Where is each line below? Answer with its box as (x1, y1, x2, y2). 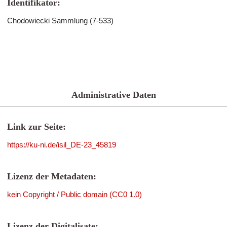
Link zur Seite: (7, 122, 66, 132)
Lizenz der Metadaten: (7, 171, 96, 181)
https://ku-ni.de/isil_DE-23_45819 (7, 140, 116, 149)
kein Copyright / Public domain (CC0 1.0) (7, 190, 142, 199)
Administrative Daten (71, 90, 156, 100)
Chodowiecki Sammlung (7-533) (7, 16, 113, 25)
